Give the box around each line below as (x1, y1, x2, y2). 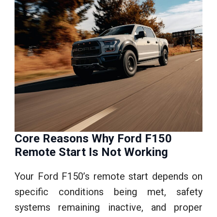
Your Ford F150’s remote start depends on (15, 170, 202, 182)
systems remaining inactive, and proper (15, 201, 202, 213)
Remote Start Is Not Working (15, 145, 168, 159)
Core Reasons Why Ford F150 (15, 131, 172, 145)
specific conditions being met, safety (15, 186, 202, 198)
